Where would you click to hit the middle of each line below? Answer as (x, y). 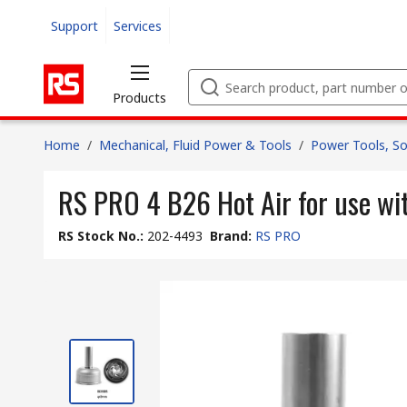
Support (74, 25)
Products (139, 98)
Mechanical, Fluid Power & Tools (195, 145)
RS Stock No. (99, 236)
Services (138, 25)
